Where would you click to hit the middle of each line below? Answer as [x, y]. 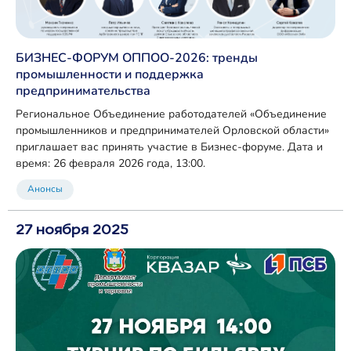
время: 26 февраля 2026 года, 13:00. [111, 163]
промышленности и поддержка [110, 74]
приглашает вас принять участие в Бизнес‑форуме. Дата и [152, 147]
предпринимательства [83, 90]
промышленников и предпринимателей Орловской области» [173, 130]
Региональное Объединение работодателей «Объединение [172, 114]
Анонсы [45, 189]
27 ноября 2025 [72, 229]
